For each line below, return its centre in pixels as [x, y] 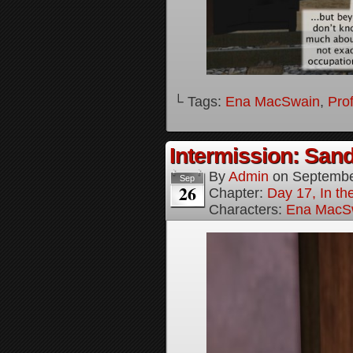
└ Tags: [199, 102]
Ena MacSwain [273, 102]
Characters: [247, 210]
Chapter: [238, 193]
